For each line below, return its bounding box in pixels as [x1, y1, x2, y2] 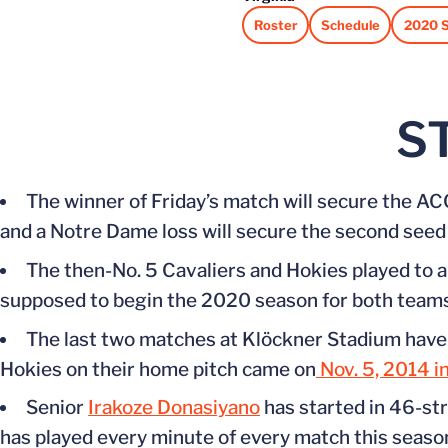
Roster [254, 16, 298, 33]
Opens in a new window [253, 24, 400, 41]
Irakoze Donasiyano [88, 396, 260, 420]
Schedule [321, 16, 381, 33]
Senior [26, 396, 88, 420]
